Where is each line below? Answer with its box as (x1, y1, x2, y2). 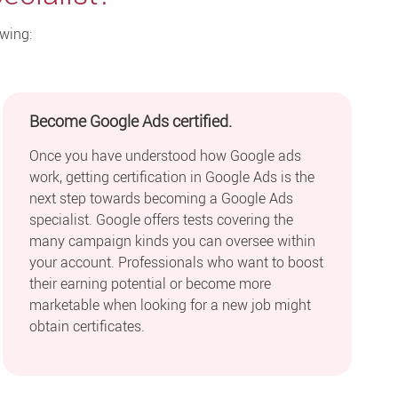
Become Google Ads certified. (28, 110, 232, 132)
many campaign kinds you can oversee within (28, 230, 315, 251)
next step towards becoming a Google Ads (28, 187, 293, 208)
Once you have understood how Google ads (28, 145, 301, 165)
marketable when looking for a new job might (28, 294, 311, 314)
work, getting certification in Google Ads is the (28, 166, 314, 187)
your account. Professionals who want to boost (28, 251, 323, 272)
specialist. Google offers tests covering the (28, 209, 293, 229)
